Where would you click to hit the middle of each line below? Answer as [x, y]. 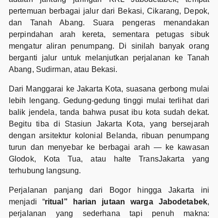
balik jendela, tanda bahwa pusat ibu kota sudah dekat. [109, 112]
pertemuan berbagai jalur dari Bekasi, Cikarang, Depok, [109, 11]
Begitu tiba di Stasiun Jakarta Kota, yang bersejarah [109, 124]
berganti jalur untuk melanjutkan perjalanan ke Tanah [109, 57]
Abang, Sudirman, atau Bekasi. [63, 69]
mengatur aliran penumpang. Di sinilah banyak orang [109, 46]
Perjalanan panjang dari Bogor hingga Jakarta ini [109, 190]
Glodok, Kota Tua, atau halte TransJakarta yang [109, 159]
